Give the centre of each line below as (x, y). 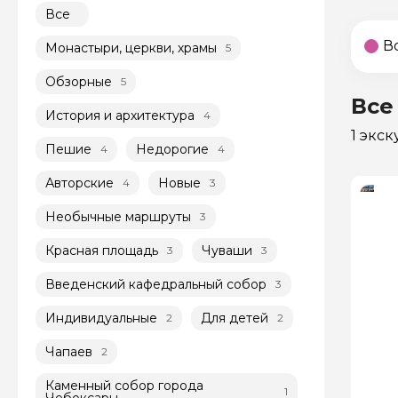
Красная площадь (102, 250)
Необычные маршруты (118, 216)
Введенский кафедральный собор (156, 284)
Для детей (235, 318)
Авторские (80, 183)
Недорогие (172, 149)
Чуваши (227, 250)
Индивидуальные (101, 318)
